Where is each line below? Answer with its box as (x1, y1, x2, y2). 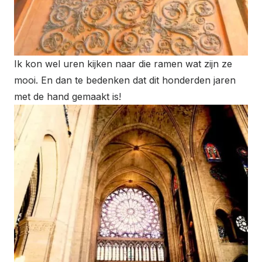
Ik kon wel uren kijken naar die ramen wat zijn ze (14, 57, 232, 70)
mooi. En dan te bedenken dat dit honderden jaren (14, 74, 236, 86)
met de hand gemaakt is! (14, 90, 121, 102)
